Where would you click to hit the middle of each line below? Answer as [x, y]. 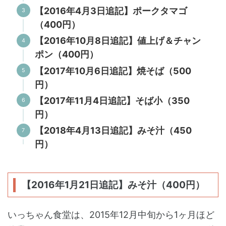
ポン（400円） [67, 54]
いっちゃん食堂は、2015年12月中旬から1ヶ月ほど [111, 215]
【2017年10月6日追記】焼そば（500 [113, 71]
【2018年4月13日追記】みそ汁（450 [113, 131]
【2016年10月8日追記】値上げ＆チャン [118, 41]
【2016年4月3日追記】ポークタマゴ [111, 11]
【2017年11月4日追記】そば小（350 [112, 101]
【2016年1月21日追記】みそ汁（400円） [113, 185]
